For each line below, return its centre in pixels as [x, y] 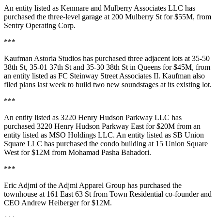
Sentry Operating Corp [39, 25]
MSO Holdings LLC [81, 135]
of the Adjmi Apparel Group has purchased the [109, 185]
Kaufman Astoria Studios [42, 58]
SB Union [188, 135]
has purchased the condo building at [99, 144]
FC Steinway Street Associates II [108, 76]
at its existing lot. [185, 85]
